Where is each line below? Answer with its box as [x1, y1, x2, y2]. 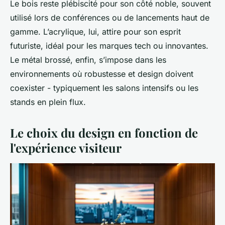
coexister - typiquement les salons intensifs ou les [10, 83, 198, 93]
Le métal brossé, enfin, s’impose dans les [10, 55, 166, 65]
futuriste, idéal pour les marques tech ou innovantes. [10, 41, 208, 51]
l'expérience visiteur [10, 140, 122, 156]
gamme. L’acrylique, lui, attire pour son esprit [10, 27, 181, 37]
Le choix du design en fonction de [10, 125, 198, 141]
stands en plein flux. [10, 97, 86, 107]
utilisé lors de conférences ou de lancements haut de [10, 13, 209, 23]
